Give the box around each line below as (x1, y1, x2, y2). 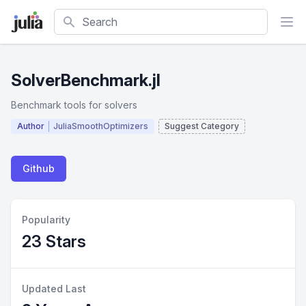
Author (17, 121, 44, 131)
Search (53, 10, 89, 23)
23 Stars (22, 232, 86, 251)
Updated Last (22, 283, 86, 294)
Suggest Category (165, 121, 239, 131)
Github (23, 163, 55, 174)
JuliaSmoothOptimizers (53, 121, 148, 131)
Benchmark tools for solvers (11, 99, 137, 111)
